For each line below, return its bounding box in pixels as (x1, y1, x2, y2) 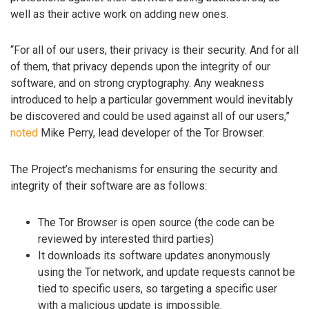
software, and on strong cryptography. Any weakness (10, 77, 264, 90)
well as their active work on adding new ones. (10, 7, 228, 21)
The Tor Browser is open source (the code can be (38, 215, 275, 229)
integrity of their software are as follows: (10, 179, 207, 193)
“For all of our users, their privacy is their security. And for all (10, 43, 299, 57)
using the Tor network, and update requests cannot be (38, 265, 295, 279)
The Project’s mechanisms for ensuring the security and (10, 163, 277, 177)
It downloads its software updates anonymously (38, 248, 270, 262)
